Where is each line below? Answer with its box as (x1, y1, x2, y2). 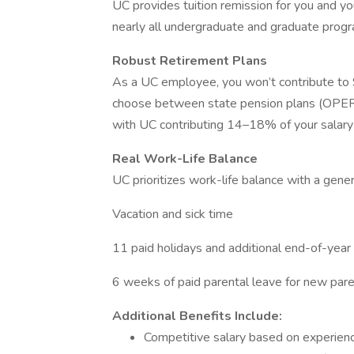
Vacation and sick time (112, 205, 233, 223)
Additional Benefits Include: (112, 307, 282, 325)
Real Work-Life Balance (112, 150, 258, 168)
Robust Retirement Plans (112, 52, 267, 70)
